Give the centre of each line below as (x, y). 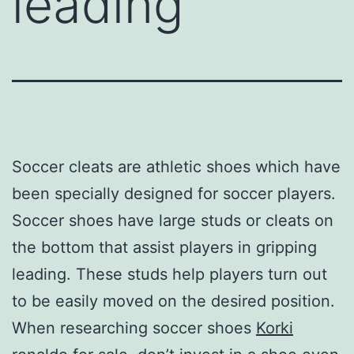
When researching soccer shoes (134, 328)
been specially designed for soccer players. (174, 193)
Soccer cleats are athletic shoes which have (176, 166)
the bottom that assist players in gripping (164, 247)
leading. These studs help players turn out (169, 274)
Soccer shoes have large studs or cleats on (173, 220)
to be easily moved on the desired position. (173, 301)
